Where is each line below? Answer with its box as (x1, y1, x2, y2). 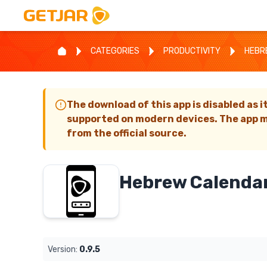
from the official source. (67, 128, 187, 139)
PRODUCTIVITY (163, 46, 221, 56)
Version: (48, 244, 77, 254)
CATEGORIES (91, 46, 139, 56)
